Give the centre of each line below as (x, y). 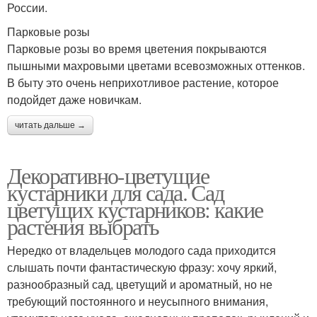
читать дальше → (50, 126)
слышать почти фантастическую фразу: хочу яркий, (142, 267)
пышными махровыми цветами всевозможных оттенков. (156, 66)
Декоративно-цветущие (108, 175)
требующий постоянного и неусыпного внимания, (138, 301)
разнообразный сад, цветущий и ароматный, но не (140, 284)
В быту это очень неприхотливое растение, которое (143, 83)
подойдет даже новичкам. (74, 100)
